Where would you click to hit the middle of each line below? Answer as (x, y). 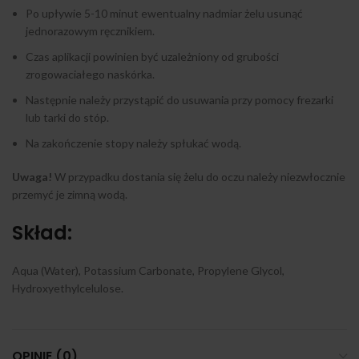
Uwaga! (32, 177)
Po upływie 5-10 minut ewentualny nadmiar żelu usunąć (164, 14)
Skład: (42, 233)
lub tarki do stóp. (67, 118)
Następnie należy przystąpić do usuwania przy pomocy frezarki (179, 100)
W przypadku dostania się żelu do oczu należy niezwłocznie (199, 177)
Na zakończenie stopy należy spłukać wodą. (133, 143)
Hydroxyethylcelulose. (68, 288)
